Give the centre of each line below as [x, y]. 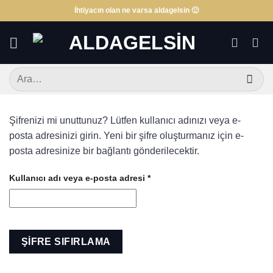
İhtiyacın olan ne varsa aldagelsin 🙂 [136, 10]
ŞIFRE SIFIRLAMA [66, 242]
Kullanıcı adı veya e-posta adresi [78, 178]
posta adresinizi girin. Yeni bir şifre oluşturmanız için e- [126, 136]
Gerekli [165, 178]
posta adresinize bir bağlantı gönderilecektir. [104, 151]
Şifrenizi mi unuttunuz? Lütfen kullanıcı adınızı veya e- [125, 121]
